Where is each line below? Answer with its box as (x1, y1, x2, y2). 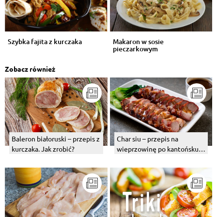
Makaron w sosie (112, 37, 164, 46)
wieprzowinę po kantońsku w (116, 144, 205, 154)
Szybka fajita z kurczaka (8, 37, 82, 46)
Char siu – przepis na (116, 134, 178, 143)
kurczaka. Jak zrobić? (12, 144, 75, 154)
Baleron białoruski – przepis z (12, 134, 100, 143)
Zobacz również (5, 64, 55, 74)
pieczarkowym (112, 44, 158, 54)
